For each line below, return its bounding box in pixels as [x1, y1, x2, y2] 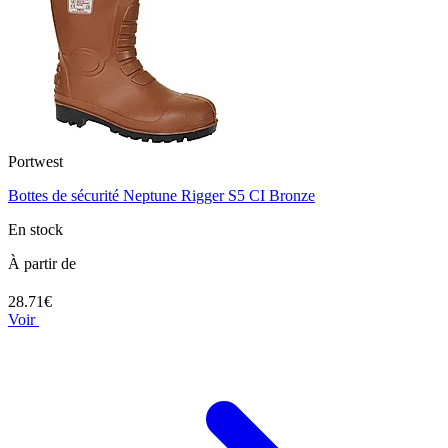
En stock [8, 220, 63, 238]
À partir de [8, 254, 76, 272]
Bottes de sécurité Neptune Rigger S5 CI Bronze [8, 186, 315, 204]
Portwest [8, 152, 63, 170]
